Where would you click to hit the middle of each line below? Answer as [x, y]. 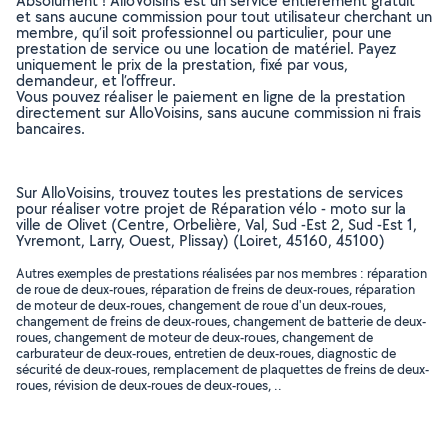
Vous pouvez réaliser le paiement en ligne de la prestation [210, 96]
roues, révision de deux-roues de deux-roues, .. [149, 385]
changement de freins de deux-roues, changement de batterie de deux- [221, 321]
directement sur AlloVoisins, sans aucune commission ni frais [218, 112]
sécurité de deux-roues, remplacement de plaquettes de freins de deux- [222, 369]
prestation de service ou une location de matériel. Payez [206, 48]
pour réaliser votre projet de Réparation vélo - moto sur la [211, 208]
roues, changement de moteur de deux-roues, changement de [194, 337]
